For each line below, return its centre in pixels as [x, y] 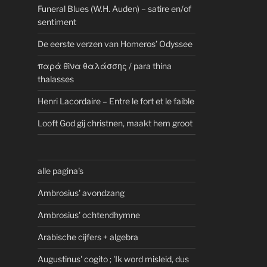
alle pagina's [61, 171]
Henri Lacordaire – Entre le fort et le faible [116, 101]
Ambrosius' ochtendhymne [89, 215]
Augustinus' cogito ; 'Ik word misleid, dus [114, 259]
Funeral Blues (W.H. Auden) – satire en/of [115, 9]
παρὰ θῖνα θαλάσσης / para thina [105, 66]
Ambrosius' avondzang [81, 193]
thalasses [56, 79]
